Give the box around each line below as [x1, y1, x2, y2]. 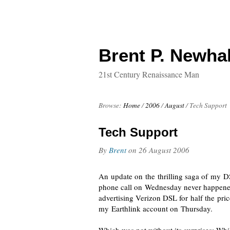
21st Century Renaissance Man [99, 69, 199, 80]
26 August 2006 [139, 145, 189, 155]
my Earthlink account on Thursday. [99, 203, 213, 214]
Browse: [99, 101, 122, 110]
